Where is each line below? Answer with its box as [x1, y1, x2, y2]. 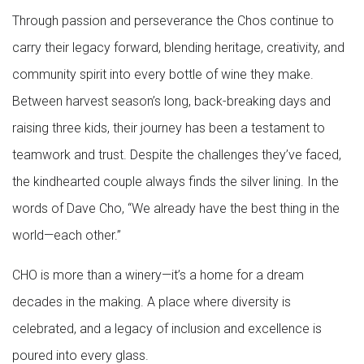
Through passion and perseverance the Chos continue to [12, 12, 334, 28]
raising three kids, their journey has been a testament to [12, 119, 325, 136]
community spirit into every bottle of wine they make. [12, 66, 314, 82]
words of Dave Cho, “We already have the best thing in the [12, 200, 340, 216]
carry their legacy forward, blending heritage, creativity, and [12, 39, 344, 55]
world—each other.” [12, 227, 121, 243]
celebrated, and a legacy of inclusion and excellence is [12, 320, 322, 336]
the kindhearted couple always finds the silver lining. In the [12, 173, 339, 189]
